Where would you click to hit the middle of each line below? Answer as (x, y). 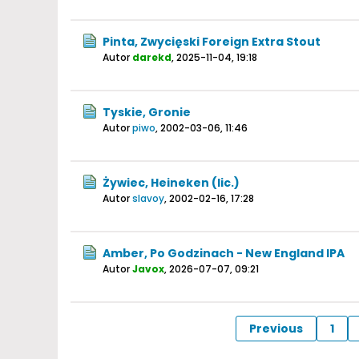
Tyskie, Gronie (147, 112)
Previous (276, 328)
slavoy (148, 198)
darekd (152, 57)
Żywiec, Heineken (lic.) (171, 183)
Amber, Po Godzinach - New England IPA (224, 253)
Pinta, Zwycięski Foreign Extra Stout (212, 42)
